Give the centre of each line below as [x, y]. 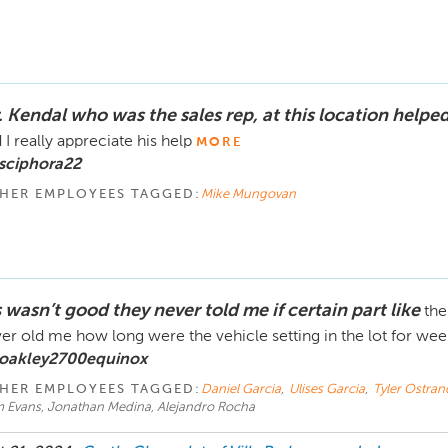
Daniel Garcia [240, 389]
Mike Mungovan [248, 194]
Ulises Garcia [326, 389]
